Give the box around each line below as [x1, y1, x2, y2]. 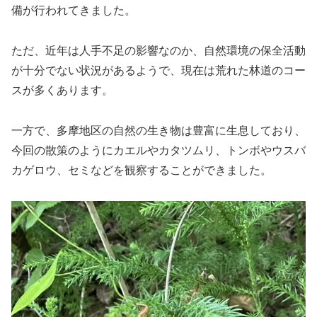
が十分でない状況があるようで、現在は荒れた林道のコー [11, 64, 306, 77]
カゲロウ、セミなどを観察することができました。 [11, 164, 272, 176]
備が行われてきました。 [11, 4, 136, 17]
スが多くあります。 [11, 84, 113, 97]
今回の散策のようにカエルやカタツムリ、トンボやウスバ [11, 144, 306, 156]
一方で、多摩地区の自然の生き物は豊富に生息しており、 [11, 125, 306, 137]
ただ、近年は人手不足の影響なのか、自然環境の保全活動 [11, 45, 306, 57]
